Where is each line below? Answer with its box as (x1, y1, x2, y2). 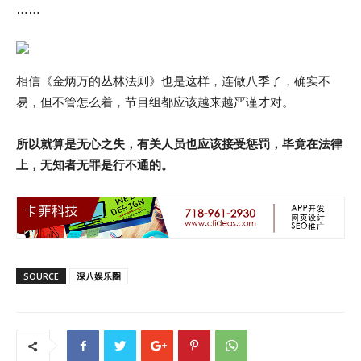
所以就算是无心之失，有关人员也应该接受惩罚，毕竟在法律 (16, 137, 342, 151)
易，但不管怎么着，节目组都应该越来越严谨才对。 (16, 95, 294, 109)
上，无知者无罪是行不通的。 (16, 158, 173, 172)
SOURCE (23, 270, 59, 282)
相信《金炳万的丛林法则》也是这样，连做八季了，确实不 (16, 74, 330, 88)
